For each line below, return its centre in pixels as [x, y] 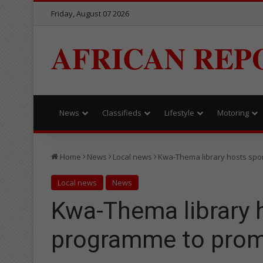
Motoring [233, 112]
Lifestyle [179, 112]
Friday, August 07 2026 [90, 14]
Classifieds [122, 112]
